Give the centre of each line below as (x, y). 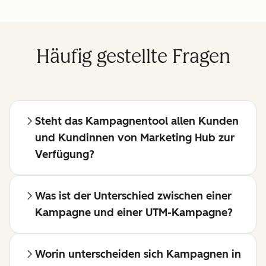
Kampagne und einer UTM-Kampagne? (134, 213)
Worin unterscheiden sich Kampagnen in (138, 254)
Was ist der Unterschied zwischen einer (133, 196)
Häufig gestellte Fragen (133, 57)
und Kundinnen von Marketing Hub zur (135, 138)
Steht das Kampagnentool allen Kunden (137, 121)
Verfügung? (65, 155)
